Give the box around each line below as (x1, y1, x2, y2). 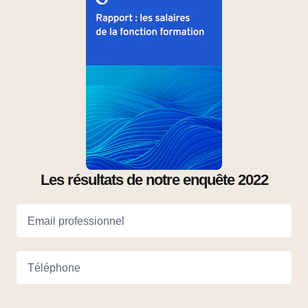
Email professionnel (27, 214, 124, 227)
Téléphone (27, 261, 80, 274)
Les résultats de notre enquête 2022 (40, 170, 268, 188)
